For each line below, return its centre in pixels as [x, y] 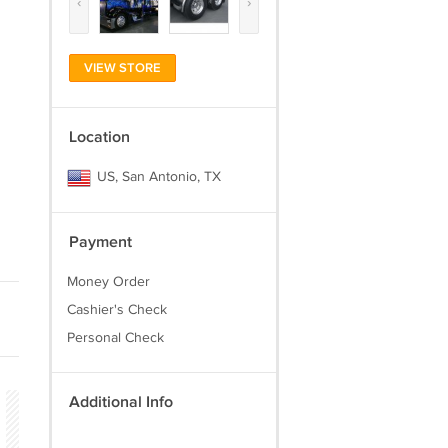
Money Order [108, 282]
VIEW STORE [122, 68]
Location [99, 137]
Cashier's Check [116, 310]
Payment [100, 242]
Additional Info [120, 402]
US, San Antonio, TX [156, 177]
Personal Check [115, 338]
